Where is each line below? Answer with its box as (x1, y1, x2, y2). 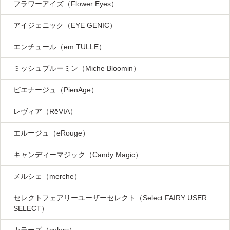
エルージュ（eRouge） (13, 129, 89, 138)
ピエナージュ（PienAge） (13, 86, 98, 94)
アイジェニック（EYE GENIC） (13, 21, 117, 30)
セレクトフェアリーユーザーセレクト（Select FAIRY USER (13, 194, 207, 202)
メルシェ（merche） (13, 172, 81, 181)
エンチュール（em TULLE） (13, 43, 106, 51)
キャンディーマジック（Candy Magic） (13, 150, 142, 159)
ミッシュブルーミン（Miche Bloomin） (13, 64, 140, 73)
